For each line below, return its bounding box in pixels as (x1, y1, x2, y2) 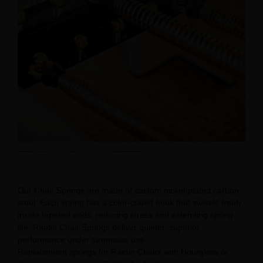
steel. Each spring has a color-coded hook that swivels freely (18, 198, 242, 208)
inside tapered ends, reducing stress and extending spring (18, 210, 233, 220)
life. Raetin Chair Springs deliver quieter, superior (18, 222, 200, 232)
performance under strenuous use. (18, 235, 147, 245)
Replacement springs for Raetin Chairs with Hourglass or (18, 247, 228, 257)
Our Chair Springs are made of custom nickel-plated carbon (18, 186, 239, 195)
